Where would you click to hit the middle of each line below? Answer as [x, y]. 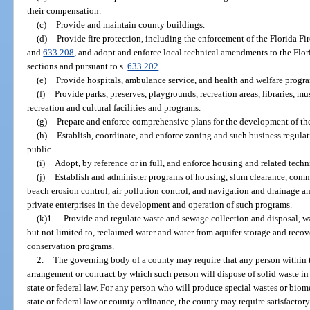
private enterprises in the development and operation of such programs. [160, 204]
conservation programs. [71, 246]
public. [40, 149]
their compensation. [64, 10]
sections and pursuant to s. [77, 66]
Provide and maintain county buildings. [130, 24]
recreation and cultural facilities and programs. [114, 107]
